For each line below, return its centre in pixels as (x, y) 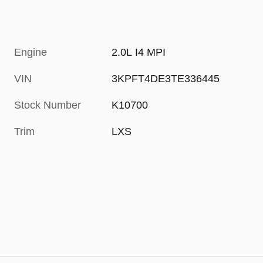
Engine (31, 52)
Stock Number (48, 105)
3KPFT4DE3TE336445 (166, 78)
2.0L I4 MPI (139, 52)
